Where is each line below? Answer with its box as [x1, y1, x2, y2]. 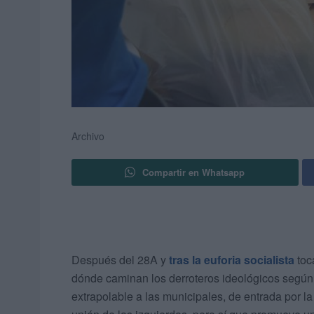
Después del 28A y [71, 252, 169, 268]
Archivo [71, 129, 104, 144]
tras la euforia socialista [169, 252, 294, 268]
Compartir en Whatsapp [142, 165, 245, 179]
